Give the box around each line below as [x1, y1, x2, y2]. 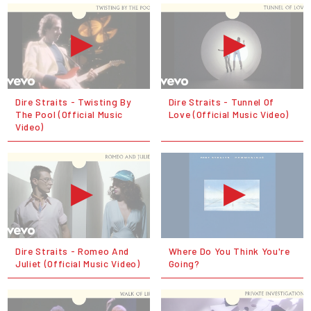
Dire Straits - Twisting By [15, 96, 131, 108]
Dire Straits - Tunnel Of [168, 96, 274, 108]
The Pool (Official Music [15, 108, 124, 121]
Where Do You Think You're [168, 245, 290, 258]
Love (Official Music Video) [168, 108, 289, 121]
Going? [168, 258, 200, 270]
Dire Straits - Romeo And [15, 245, 130, 258]
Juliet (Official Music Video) [15, 258, 140, 270]
